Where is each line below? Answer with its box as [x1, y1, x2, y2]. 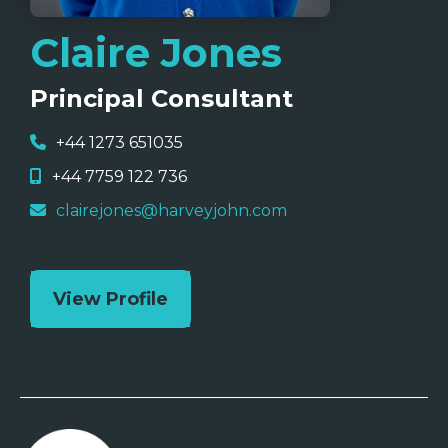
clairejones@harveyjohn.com [56, 201, 287, 221]
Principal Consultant [30, 84, 293, 114]
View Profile [53, 288, 168, 311]
